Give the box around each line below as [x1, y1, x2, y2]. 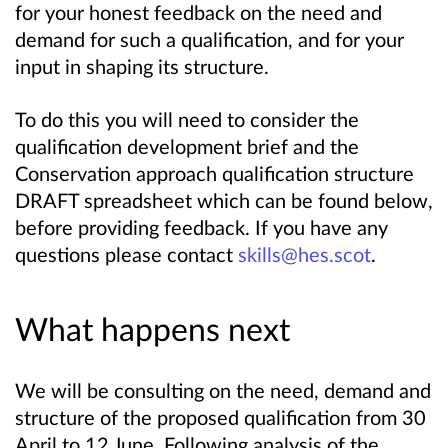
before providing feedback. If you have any [15, 214, 388, 239]
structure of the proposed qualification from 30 [15, 405, 426, 430]
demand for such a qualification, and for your [15, 26, 404, 51]
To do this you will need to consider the [15, 106, 359, 131]
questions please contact [15, 241, 238, 266]
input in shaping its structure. [15, 53, 269, 78]
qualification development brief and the [15, 133, 359, 158]
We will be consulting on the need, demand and [15, 378, 431, 403]
